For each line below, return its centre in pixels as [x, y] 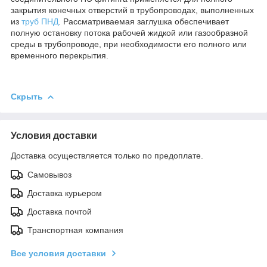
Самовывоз [49, 174]
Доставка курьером [65, 193]
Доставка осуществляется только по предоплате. [107, 155]
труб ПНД [40, 21]
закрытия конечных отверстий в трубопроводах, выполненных [132, 10]
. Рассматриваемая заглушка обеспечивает [144, 21]
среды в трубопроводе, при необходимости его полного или [129, 44]
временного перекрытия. [60, 55]
